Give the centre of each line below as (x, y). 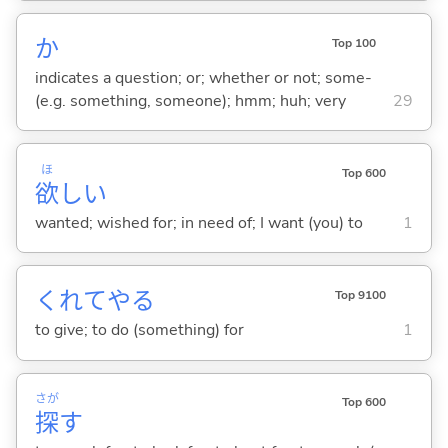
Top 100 (353, 42)
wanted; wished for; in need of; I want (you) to (198, 222)
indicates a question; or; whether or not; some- (203, 77)
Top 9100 (360, 295)
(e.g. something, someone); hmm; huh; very (190, 100)
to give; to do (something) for (139, 330)
